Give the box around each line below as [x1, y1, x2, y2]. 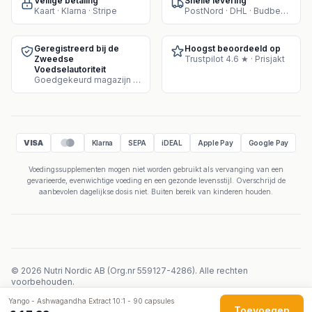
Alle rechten [199, 265, 248, 276]
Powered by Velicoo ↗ [110, 288, 202, 298]
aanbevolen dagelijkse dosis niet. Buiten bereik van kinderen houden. [39, 187, 273, 196]
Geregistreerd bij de [34, 43, 119, 54]
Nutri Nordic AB [44, 265, 105, 276]
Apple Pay [197, 138, 233, 147]
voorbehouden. [11, 276, 75, 287]
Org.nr [110, 265, 135, 276]
